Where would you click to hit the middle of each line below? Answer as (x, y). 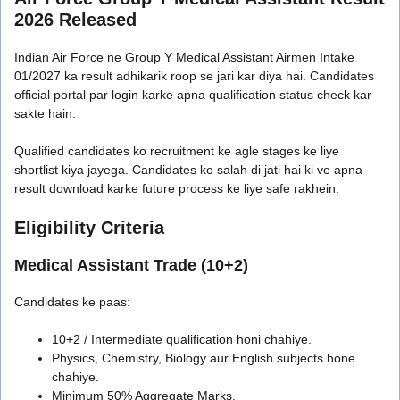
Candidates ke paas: (72, 301)
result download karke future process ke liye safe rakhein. (177, 188)
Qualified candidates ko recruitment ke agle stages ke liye (177, 150)
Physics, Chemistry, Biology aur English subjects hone (204, 358)
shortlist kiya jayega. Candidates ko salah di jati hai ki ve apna (188, 169)
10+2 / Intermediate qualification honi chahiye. (182, 339)
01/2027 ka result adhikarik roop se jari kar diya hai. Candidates (194, 75)
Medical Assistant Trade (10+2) (131, 265)
